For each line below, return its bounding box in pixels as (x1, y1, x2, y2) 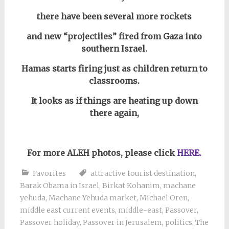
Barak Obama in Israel (19, 181, 99, 190)
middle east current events (19, 205, 115, 215)
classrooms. (89, 76, 140, 86)
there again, (89, 108, 139, 118)
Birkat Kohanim (102, 181, 160, 190)
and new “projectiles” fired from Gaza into (27, 31, 202, 41)
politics (165, 218, 192, 227)
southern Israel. (81, 43, 148, 54)
